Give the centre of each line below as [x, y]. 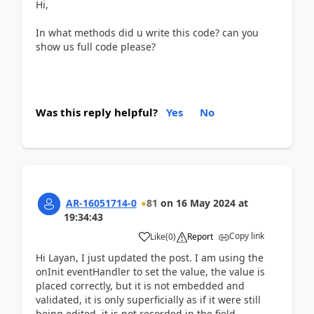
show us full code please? [96, 46]
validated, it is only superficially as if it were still [148, 299]
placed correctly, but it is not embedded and [140, 285]
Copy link [247, 235]
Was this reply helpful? [97, 112]
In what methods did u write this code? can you [147, 32]
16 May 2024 [206, 203]
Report [200, 236]
